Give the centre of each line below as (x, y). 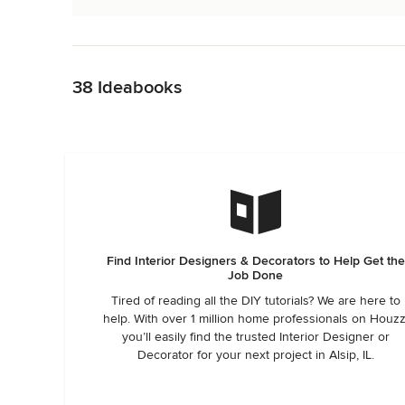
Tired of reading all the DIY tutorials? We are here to (255, 301)
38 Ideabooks (127, 88)
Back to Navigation (125, 54)
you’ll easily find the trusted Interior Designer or (255, 337)
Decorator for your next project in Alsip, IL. (255, 355)
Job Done (256, 275)
